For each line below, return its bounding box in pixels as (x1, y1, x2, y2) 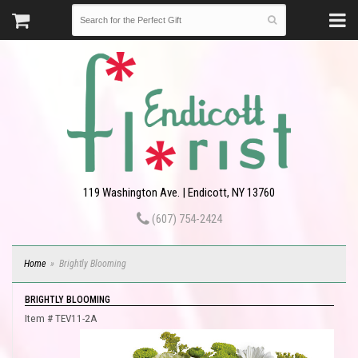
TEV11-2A (55, 312, 97, 324)
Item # (25, 312, 55, 324)
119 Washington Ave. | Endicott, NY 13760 (83, 185, 275, 200)
